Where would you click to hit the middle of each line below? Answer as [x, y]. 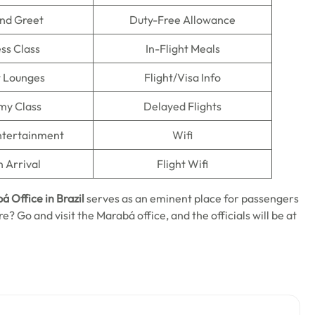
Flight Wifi [182, 164]
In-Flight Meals [182, 49]
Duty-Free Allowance [182, 20]
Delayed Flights [182, 106]
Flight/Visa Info [182, 77]
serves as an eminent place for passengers [192, 198]
